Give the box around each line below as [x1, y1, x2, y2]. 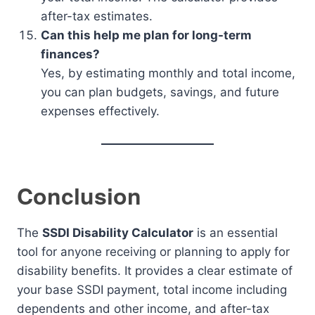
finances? [41, 47, 100, 61]
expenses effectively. [41, 104, 160, 118]
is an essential [193, 226, 278, 240]
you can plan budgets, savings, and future [41, 85, 279, 99]
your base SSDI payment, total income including [17, 283, 287, 297]
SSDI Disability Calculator [42, 226, 193, 240]
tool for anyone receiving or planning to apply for [17, 245, 290, 259]
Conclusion [17, 179, 141, 212]
